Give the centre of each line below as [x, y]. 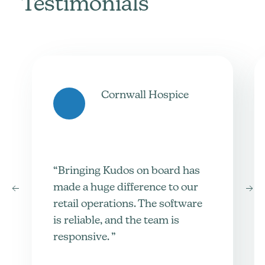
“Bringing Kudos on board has [127, 172]
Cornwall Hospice [145, 96]
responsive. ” [84, 238]
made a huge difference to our [126, 188]
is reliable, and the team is [116, 221]
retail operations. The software [128, 205]
